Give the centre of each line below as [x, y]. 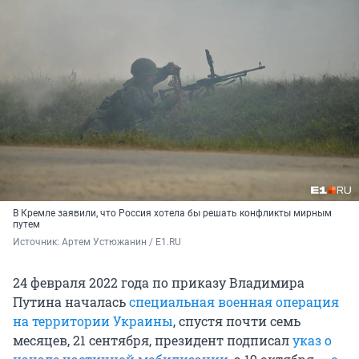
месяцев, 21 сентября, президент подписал [153, 341]
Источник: [37, 242]
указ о [312, 341]
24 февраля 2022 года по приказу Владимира [159, 283]
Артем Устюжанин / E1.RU [121, 242]
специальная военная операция [234, 302]
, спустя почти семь [237, 321]
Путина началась [71, 302]
